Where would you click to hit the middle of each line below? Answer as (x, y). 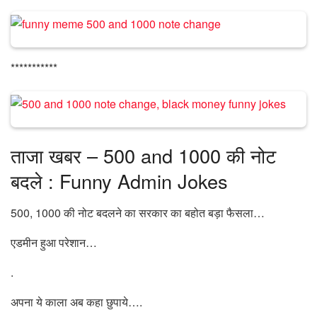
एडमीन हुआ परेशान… (54, 242)
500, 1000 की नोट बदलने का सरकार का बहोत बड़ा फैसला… (138, 212)
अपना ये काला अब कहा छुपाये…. (76, 301)
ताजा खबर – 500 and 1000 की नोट (143, 156)
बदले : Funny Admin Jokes (119, 181)
